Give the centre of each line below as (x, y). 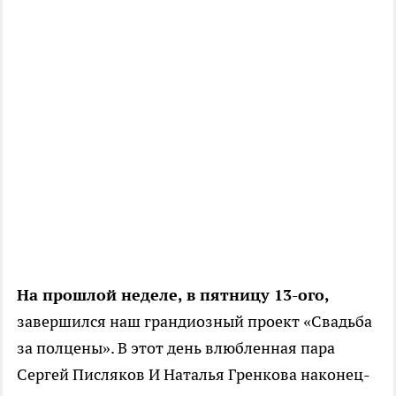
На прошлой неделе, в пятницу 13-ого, (173, 294)
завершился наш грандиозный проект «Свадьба (194, 321)
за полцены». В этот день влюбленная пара (176, 347)
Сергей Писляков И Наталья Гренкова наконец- (194, 374)
